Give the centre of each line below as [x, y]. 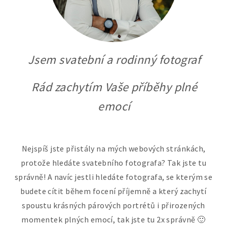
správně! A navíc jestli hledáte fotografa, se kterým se [113, 177]
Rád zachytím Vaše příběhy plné [114, 87]
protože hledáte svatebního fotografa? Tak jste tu [113, 162]
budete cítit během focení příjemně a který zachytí [113, 191]
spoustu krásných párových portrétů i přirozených [113, 205]
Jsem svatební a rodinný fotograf [114, 59]
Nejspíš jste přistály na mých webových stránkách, [113, 148]
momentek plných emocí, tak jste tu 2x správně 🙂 [113, 219]
